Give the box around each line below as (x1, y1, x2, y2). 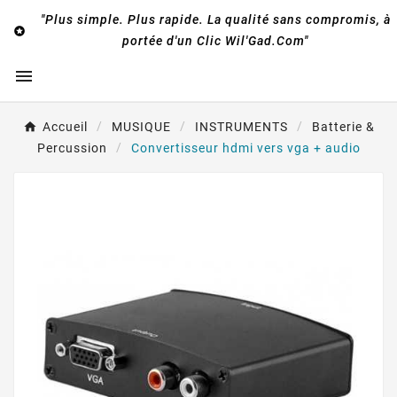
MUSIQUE (111, 120, 171, 134)
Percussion (36, 141, 107, 155)
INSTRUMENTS (194, 120, 288, 134)
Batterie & (311, 120, 375, 134)
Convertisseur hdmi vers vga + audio (130, 141, 361, 155)
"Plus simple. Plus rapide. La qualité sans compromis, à (40, 12, 391, 27)
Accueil (42, 120, 88, 134)
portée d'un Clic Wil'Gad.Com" (122, 34, 308, 48)
